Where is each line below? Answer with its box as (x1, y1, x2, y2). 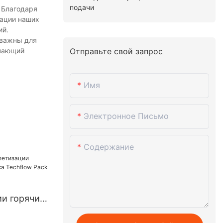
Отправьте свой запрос (70, 46, 163, 57)
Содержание (84, 141, 134, 152)
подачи (70, 3, 95, 12)
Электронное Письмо (84, 111, 169, 121)
